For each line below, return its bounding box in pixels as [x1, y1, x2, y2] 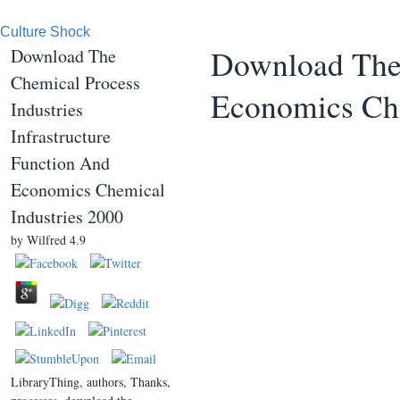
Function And [11, 151, 110, 175]
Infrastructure [11, 124, 111, 148]
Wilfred [27, 231, 66, 248]
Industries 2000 [11, 204, 123, 229]
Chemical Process [11, 71, 140, 95]
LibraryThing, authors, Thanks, [11, 373, 171, 390]
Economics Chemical [11, 178, 165, 202]
